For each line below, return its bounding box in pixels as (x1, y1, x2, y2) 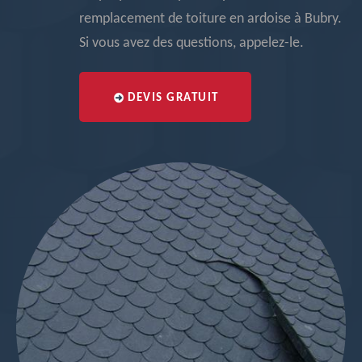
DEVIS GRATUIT (128, 92, 219, 104)
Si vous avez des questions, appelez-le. (79, 36, 304, 51)
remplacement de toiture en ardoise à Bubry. (79, 11, 342, 27)
